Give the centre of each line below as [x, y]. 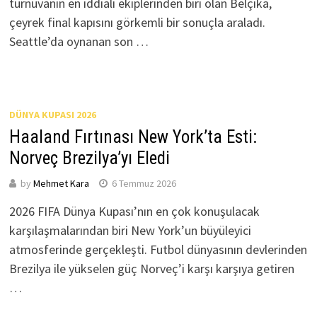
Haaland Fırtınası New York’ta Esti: [133, 137]
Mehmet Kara [61, 183]
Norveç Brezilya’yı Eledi [89, 158]
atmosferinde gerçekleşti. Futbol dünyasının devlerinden [158, 249]
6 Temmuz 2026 [144, 183]
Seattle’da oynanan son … [79, 41]
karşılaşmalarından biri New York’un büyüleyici [130, 230]
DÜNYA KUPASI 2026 [52, 114]
